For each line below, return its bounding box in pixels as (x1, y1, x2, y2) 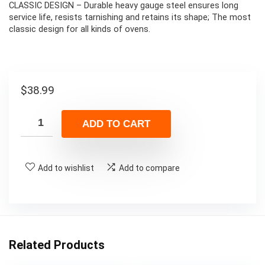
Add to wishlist (38, 163, 94, 173)
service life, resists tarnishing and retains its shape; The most (9, 12, 251, 23)
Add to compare (119, 163, 180, 173)
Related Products (9, 237, 105, 252)
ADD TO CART (82, 118, 150, 130)
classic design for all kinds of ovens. (9, 24, 150, 35)
